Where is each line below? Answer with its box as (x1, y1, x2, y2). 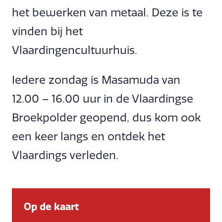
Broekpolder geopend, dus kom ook (12, 111, 201, 125)
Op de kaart (24, 200, 79, 213)
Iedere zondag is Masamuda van (12, 73, 180, 87)
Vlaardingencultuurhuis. (12, 43, 137, 57)
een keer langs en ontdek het (12, 130, 165, 144)
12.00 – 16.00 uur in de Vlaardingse (12, 92, 193, 106)
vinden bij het (12, 24, 83, 38)
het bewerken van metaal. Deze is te (12, 5, 203, 19)
